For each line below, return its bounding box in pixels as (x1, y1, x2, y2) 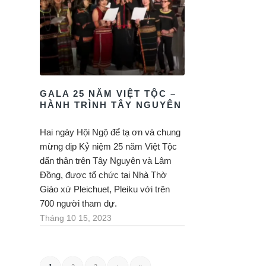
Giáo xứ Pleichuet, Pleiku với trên (40, 184, 170, 194)
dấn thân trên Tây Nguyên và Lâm (40, 156, 172, 166)
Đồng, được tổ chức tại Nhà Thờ (40, 170, 167, 180)
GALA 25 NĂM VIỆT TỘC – (40, 88, 176, 99)
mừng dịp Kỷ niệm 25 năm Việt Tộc (40, 141, 177, 151)
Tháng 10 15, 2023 (40, 214, 112, 223)
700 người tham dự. (40, 198, 117, 208)
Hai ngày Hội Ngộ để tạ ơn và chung (40, 127, 180, 137)
